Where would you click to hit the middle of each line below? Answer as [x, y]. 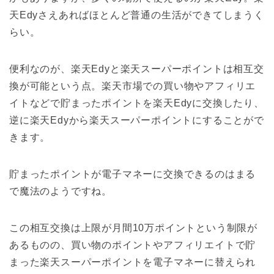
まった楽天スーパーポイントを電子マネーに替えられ [133, 262]
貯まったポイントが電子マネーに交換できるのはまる [133, 174]
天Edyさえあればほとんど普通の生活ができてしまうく [137, 15]
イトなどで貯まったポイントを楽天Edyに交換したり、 [137, 103]
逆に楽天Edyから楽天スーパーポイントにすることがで [137, 120]
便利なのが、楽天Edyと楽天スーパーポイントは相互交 [137, 69]
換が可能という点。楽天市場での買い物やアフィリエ [133, 86]
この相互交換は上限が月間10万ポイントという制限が [133, 228]
